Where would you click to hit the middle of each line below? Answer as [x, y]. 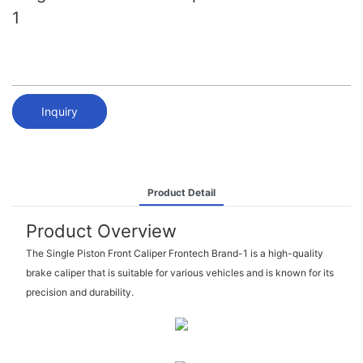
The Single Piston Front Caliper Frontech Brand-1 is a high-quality [174, 254]
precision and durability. [79, 293]
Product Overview [101, 231]
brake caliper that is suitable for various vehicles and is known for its [179, 273]
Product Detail [181, 192]
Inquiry [60, 111]
